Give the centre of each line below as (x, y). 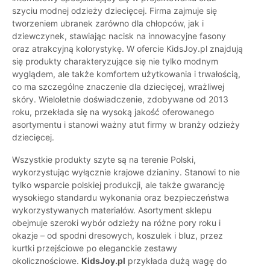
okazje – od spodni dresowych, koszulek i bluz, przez (118, 236)
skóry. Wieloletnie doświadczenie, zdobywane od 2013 (120, 99)
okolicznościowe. (47, 261)
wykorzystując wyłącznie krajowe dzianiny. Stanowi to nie (126, 172)
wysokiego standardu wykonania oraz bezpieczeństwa (121, 198)
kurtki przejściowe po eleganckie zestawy (95, 248)
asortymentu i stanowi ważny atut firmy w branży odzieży (126, 125)
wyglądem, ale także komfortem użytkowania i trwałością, (126, 74)
